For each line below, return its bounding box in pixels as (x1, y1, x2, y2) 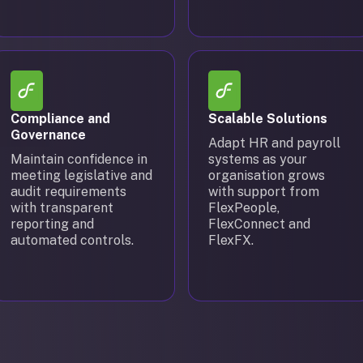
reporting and (11, 216, 94, 232)
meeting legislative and (11, 168, 152, 183)
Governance (11, 127, 86, 143)
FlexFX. (208, 233, 254, 248)
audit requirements (11, 184, 126, 199)
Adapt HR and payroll (208, 135, 340, 151)
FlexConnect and (208, 216, 310, 232)
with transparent (11, 200, 113, 216)
